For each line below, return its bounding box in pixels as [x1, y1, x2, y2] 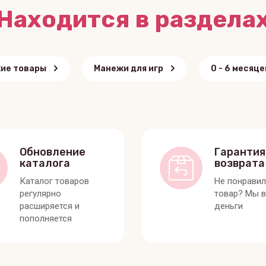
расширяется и [19, 200, 80, 211]
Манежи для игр [94, 63, 163, 74]
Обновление [19, 145, 85, 159]
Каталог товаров [19, 175, 89, 186]
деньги [214, 200, 243, 211]
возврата [214, 156, 265, 170]
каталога [19, 156, 70, 170]
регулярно [19, 188, 61, 199]
